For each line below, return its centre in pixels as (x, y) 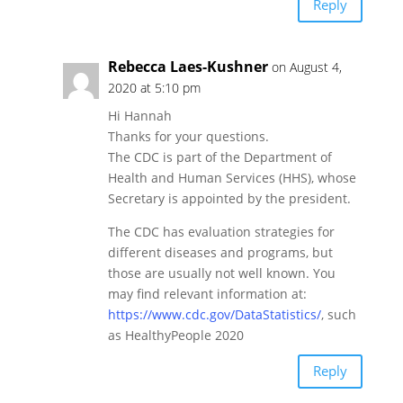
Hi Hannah (139, 115)
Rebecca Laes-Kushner (188, 66)
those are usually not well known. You (221, 273)
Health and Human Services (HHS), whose (232, 177)
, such (338, 314)
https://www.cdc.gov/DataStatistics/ (214, 314)
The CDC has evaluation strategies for (221, 231)
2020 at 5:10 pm (154, 87)
